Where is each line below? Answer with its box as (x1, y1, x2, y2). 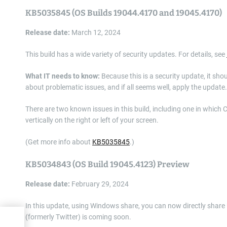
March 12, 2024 (70, 28, 121, 36)
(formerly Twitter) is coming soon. (25, 213, 131, 221)
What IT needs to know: (25, 72, 100, 80)
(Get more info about (25, 138, 92, 146)
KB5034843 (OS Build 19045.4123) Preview (25, 160, 190, 169)
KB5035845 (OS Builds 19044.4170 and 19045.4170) (25, 8, 222, 18)
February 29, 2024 (70, 180, 129, 188)
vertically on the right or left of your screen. (25, 116, 159, 124)
